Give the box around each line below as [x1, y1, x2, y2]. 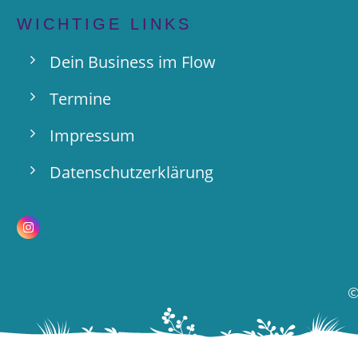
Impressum [50, 125, 135, 146]
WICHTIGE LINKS [17, 15, 192, 33]
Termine [50, 88, 111, 109]
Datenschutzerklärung [50, 161, 213, 183]
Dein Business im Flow [50, 51, 216, 73]
